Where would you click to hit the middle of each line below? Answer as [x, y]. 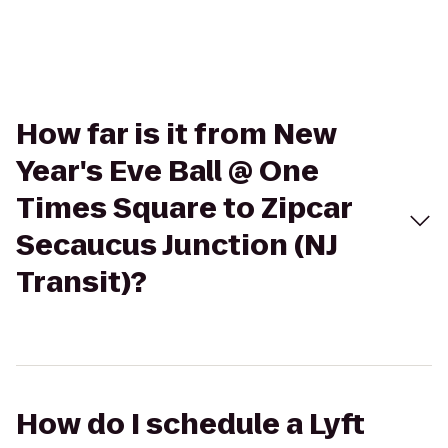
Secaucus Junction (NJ [177, 245]
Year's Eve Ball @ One [167, 171]
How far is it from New [176, 134]
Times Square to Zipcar [184, 208]
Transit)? [81, 282]
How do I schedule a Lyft [190, 424]
